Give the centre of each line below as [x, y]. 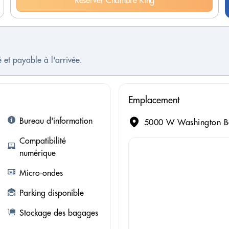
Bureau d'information [56, 121]
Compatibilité [42, 141]
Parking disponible [51, 193]
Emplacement [154, 100]
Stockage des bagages [59, 213]
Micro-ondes [41, 173]
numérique [37, 153]
